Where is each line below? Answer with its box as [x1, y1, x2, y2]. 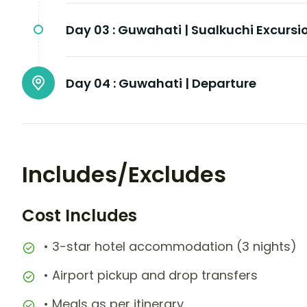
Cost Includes [22, 204, 137, 228]
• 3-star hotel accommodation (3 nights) [44, 238, 297, 256]
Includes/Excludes [22, 159, 226, 191]
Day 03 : [66, 21, 115, 39]
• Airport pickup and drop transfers [44, 267, 258, 284]
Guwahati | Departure [119, 75, 256, 93]
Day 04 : [66, 75, 116, 93]
